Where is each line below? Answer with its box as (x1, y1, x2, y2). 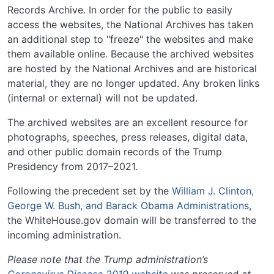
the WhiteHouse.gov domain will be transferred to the (7, 214, 256, 227)
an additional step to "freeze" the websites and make (7, 33, 253, 46)
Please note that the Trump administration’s (7, 253, 208, 266)
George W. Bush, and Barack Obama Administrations (7, 199, 249, 212)
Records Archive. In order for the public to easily (7, 4, 232, 17)
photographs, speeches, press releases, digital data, (7, 131, 248, 144)
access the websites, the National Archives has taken (7, 18, 253, 31)
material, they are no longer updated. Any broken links (7, 77, 259, 90)
